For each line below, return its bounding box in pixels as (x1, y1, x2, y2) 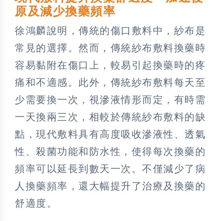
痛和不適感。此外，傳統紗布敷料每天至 (15, 76, 206, 88)
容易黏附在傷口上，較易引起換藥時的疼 (15, 59, 206, 71)
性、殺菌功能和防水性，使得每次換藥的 (15, 146, 206, 157)
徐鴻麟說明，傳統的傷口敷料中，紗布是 (15, 25, 206, 36)
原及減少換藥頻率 (15, 4, 115, 18)
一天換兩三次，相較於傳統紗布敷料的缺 (15, 111, 206, 122)
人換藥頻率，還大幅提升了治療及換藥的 (15, 180, 206, 191)
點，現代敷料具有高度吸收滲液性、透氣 (15, 128, 206, 140)
